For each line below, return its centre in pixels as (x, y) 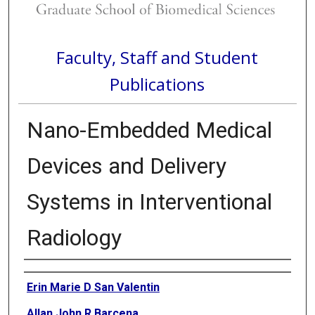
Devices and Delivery (126, 166)
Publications (157, 84)
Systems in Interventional (149, 202)
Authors (43, 272)
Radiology (74, 238)
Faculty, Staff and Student (157, 57)
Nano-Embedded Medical (149, 130)
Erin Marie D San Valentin (93, 288)
